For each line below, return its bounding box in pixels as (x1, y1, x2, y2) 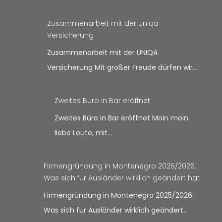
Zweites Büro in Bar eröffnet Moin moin (55, 113, 189, 123)
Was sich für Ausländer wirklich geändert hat (43, 173, 200, 183)
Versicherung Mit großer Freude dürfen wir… (47, 62, 197, 73)
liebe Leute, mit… (55, 128, 112, 138)
